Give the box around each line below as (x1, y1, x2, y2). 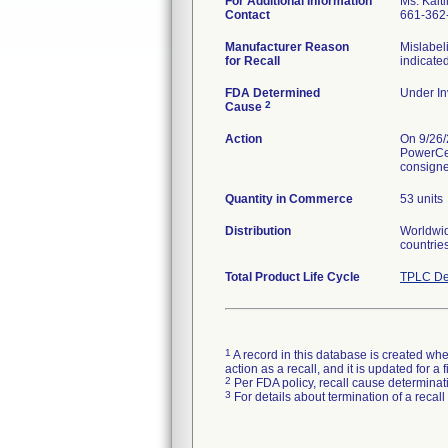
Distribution (225, 224, 291, 238)
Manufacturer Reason (225, 40, 349, 54)
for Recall (225, 54, 280, 68)
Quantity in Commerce (225, 192, 353, 206)
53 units (400, 192, 443, 206)
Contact (225, 8, 270, 22)
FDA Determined (225, 86, 320, 100)
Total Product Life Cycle (225, 270, 360, 284)
